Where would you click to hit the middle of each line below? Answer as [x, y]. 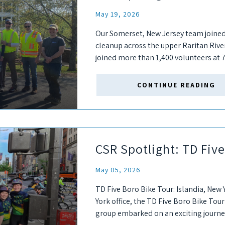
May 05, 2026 [118, 170]
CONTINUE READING [176, 85]
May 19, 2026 [118, 14]
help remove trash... [129, 70]
